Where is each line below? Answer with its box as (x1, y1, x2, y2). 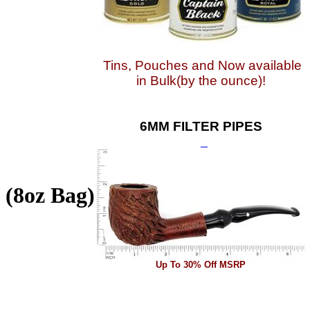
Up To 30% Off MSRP (156, 259, 246, 270)
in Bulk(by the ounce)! (136, 73, 266, 88)
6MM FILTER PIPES (139, 119, 262, 134)
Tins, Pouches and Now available (102, 58, 302, 73)
